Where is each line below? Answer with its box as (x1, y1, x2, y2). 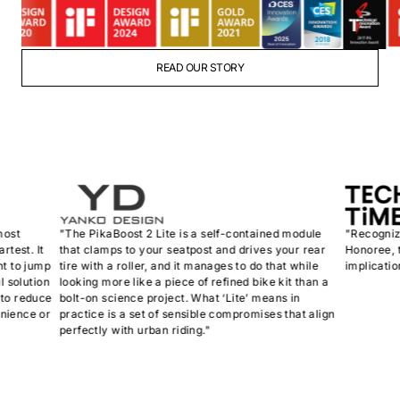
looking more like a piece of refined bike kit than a (33, 274, 303, 288)
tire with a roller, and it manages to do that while (33, 258, 293, 272)
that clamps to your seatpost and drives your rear (33, 242, 300, 256)
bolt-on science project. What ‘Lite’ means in (33, 290, 274, 304)
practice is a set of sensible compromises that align (33, 306, 309, 321)
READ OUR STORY (156, 60, 244, 74)
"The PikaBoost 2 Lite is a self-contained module (33, 226, 296, 240)
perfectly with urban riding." (33, 322, 185, 337)
